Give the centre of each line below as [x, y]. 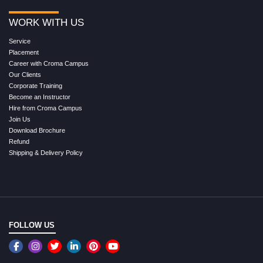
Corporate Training [36, 85]
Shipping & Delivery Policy [46, 152]
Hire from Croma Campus [45, 108]
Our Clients [25, 74]
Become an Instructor [40, 97]
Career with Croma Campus [49, 63]
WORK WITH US [46, 22]
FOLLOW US [32, 225]
